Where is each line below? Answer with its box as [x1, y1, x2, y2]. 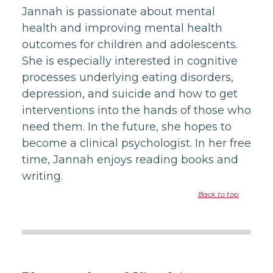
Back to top [198, 190, 239, 199]
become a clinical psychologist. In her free [22, 136, 251, 150]
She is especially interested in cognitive [22, 54, 238, 68]
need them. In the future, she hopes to [22, 120, 232, 133]
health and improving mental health [22, 21, 222, 35]
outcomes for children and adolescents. [22, 38, 238, 51]
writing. [22, 169, 63, 183]
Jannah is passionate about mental [22, 5, 215, 18]
